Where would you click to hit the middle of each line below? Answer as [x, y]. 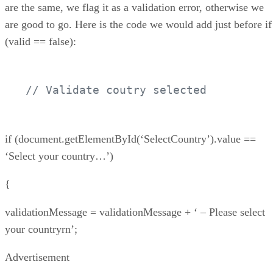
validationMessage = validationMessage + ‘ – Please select [135, 212]
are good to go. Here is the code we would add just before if [138, 24]
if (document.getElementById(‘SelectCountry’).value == [130, 139]
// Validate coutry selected [116, 90]
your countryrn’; [41, 229]
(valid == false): [41, 41]
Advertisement [37, 257]
